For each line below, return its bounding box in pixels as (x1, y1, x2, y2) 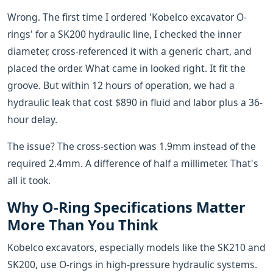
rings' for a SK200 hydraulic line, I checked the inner (7, 27, 241, 41)
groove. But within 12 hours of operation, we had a (7, 79, 235, 92)
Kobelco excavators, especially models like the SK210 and (7, 241, 266, 254)
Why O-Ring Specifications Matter (7, 197, 246, 217)
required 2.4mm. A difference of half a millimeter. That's (7, 157, 258, 170)
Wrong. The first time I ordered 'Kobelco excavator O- (7, 10, 247, 24)
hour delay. (7, 113, 57, 126)
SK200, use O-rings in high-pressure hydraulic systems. (7, 258, 257, 271)
